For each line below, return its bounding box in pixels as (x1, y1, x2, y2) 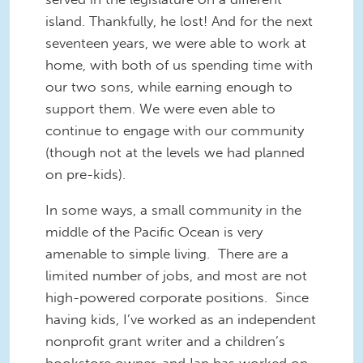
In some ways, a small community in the (45, 201, 301, 218)
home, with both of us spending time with (45, 57, 313, 74)
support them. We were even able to (45, 100, 275, 117)
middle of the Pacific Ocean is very (45, 223, 263, 240)
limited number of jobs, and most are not (45, 267, 307, 284)
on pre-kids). (45, 166, 126, 183)
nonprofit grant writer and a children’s (45, 332, 285, 349)
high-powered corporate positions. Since (45, 288, 309, 305)
